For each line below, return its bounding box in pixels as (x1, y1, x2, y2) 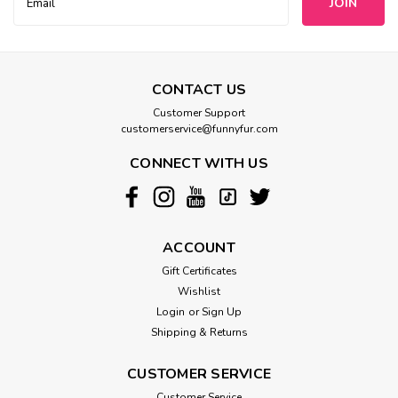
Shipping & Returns (150, 324, 248, 339)
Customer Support (153, 105, 245, 120)
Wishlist (178, 283, 220, 298)
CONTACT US (151, 79, 247, 99)
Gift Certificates (161, 263, 237, 278)
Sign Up (201, 304, 242, 319)
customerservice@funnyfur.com (120, 121, 278, 136)
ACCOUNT (163, 237, 235, 258)
